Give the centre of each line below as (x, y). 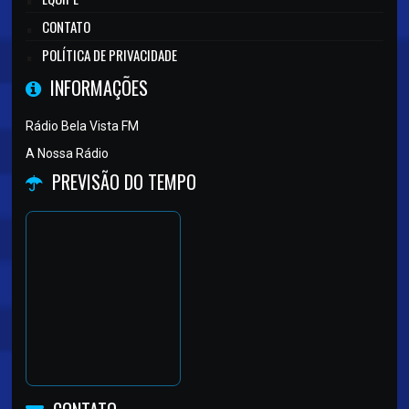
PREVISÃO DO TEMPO (125, 182)
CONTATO (67, 27)
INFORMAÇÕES (100, 88)
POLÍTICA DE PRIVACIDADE (110, 55)
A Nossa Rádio (68, 154)
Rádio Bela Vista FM (83, 126)
